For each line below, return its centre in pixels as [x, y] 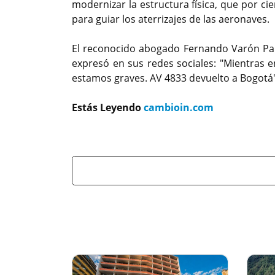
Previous [137, 146]
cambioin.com [179, 108]
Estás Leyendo [108, 108]
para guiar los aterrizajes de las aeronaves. [171, 19]
